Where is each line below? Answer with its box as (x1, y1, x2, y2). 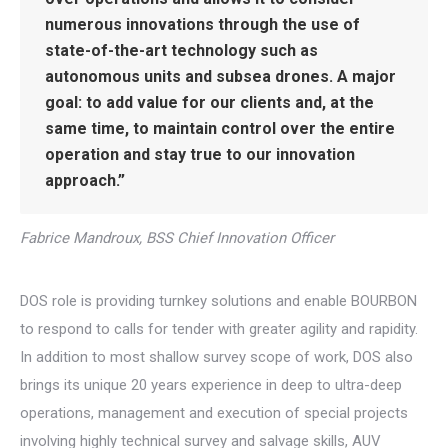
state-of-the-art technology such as (45, 41, 318, 60)
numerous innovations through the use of (45, 15, 360, 34)
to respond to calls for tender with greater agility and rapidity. (20, 320, 418, 338)
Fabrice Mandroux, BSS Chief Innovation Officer (20, 229, 334, 247)
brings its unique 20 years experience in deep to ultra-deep (20, 376, 402, 394)
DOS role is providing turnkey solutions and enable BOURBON (20, 292, 417, 310)
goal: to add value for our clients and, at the (45, 93, 374, 112)
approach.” (45, 171, 125, 190)
